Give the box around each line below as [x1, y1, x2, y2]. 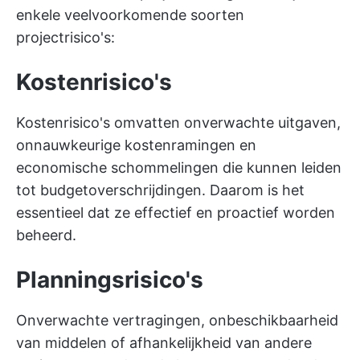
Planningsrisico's [16, 266, 203, 293]
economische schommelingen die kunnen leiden [16, 159, 342, 176]
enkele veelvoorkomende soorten [16, 6, 244, 23]
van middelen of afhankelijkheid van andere [16, 334, 312, 351]
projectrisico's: [16, 29, 115, 46]
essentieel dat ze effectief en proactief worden [16, 204, 335, 221]
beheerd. [16, 227, 76, 243]
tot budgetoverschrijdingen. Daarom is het [16, 182, 305, 198]
